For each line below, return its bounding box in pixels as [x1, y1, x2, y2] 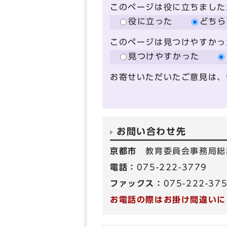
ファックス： [110, 179, 164, 187]
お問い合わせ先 [117, 127, 186, 136]
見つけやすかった [128, 52, 200, 60]
